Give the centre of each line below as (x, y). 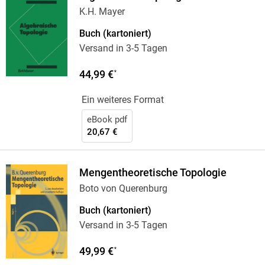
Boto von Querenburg (123, 189)
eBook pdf (107, 120)
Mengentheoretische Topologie (153, 173)
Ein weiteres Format (122, 100)
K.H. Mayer (102, 12)
